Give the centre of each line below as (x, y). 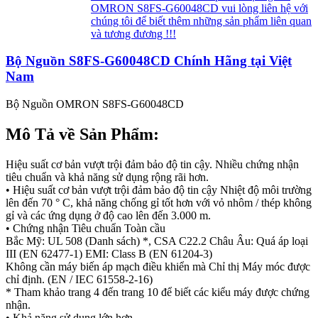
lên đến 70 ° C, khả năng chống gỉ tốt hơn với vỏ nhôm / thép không (159, 202)
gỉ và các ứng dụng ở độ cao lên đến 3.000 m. (108, 215)
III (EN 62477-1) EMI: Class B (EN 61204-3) (109, 253)
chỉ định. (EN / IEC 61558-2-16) (79, 279)
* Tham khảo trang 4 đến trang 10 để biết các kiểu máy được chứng (158, 292)
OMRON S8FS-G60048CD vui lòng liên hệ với (199, 8)
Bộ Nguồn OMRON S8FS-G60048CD (95, 104)
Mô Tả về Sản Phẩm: (82, 134)
